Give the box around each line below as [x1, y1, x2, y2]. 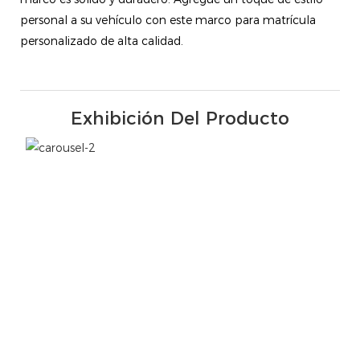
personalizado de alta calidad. [20, 34, 183, 49]
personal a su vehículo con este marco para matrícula [20, 13, 316, 28]
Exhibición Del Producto [71, 108, 289, 130]
